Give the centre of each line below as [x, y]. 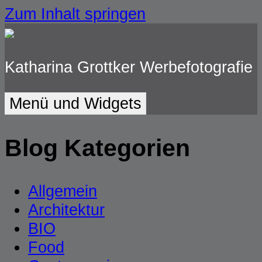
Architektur [66, 210]
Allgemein [63, 191]
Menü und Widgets [75, 104]
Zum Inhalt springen [75, 14]
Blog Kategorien [97, 148]
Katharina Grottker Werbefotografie [129, 67]
